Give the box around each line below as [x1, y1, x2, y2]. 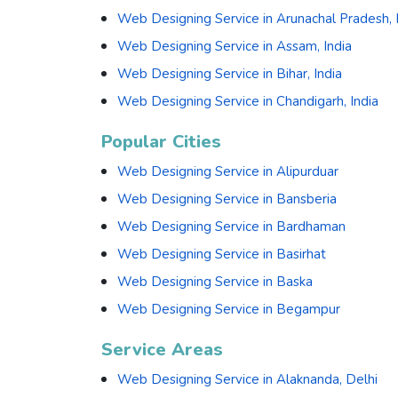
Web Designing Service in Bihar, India [117, 65, 342, 84]
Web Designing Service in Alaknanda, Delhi [117, 370, 378, 389]
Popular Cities [101, 130, 221, 155]
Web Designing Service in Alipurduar [117, 163, 338, 181]
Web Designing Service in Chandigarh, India [117, 92, 378, 111]
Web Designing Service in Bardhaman [117, 218, 346, 236]
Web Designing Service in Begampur [117, 300, 340, 319]
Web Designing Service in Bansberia [117, 190, 337, 209]
